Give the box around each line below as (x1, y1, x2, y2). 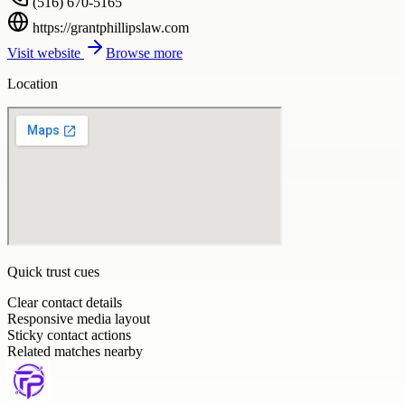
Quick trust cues (7, 263, 99, 279)
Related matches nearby (7, 343, 143, 359)
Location (7, 75, 58, 91)
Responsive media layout (7, 310, 150, 326)
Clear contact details (7, 294, 122, 310)
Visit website (7, 44, 84, 61)
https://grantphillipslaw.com (33, 19, 189, 35)
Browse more (106, 44, 183, 61)
